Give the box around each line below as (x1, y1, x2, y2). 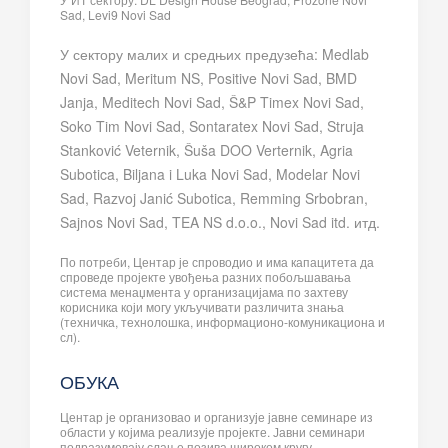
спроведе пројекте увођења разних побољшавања (60, 267, 351, 285)
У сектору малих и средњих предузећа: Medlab (60, 43, 369, 64)
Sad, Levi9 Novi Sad (60, 5, 171, 23)
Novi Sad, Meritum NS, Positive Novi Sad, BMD (60, 67, 357, 88)
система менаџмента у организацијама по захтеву (60, 282, 348, 300)
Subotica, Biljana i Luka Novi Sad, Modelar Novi (60, 163, 360, 184)
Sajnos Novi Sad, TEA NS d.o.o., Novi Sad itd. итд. (60, 211, 380, 232)
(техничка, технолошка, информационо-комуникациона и (60, 312, 385, 330)
